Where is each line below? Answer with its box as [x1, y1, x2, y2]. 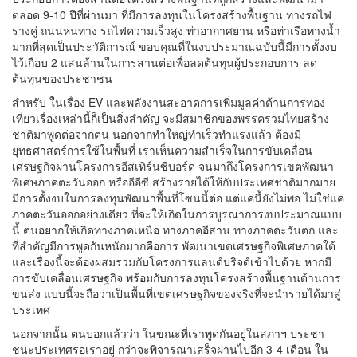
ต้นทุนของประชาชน [12, 70, 112, 86]
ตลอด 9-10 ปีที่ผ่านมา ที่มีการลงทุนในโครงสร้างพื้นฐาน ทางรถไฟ [12, 6, 331, 22]
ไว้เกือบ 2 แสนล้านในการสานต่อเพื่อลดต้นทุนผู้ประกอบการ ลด [12, 54, 317, 70]
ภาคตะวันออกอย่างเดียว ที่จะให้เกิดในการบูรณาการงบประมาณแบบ [12, 206, 342, 222]
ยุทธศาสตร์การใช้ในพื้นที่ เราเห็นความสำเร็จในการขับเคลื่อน [12, 142, 312, 158]
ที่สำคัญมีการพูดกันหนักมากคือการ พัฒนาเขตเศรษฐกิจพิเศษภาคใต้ [12, 237, 335, 253]
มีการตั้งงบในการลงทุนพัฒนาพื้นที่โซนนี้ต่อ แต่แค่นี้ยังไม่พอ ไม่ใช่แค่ [12, 190, 344, 206]
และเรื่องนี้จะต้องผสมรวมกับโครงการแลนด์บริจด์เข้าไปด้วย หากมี [12, 253, 331, 269]
